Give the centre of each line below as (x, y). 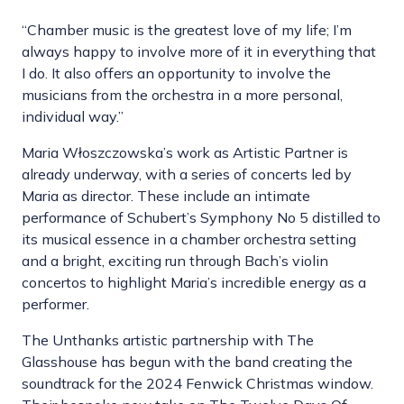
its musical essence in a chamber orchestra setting (189, 239)
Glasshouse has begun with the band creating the (187, 362)
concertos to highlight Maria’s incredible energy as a (194, 283)
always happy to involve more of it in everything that (199, 52)
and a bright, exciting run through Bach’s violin (175, 261)
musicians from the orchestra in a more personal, (182, 95)
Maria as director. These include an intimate (166, 196)
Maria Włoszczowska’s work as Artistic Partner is (185, 153)
